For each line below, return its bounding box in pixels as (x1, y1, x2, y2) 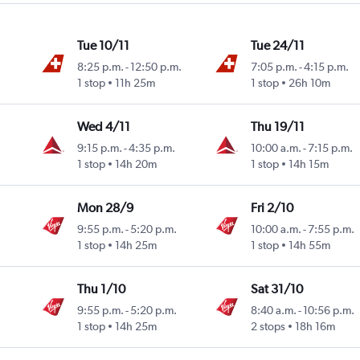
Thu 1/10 (77, 281, 126, 297)
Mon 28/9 (77, 200, 134, 216)
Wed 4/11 (77, 119, 131, 135)
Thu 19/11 (250, 119, 305, 135)
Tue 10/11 (77, 38, 130, 54)
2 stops (250, 320, 285, 333)
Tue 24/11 (250, 38, 305, 54)
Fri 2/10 (250, 200, 293, 216)
